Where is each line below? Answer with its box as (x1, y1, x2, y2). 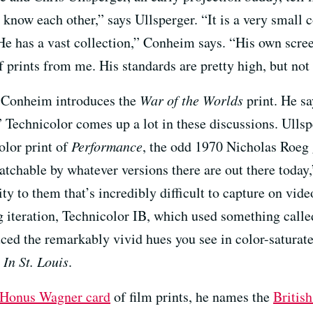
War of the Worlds (140, 90, 243, 109)
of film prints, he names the (110, 286, 273, 306)
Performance (71, 136, 143, 155)
